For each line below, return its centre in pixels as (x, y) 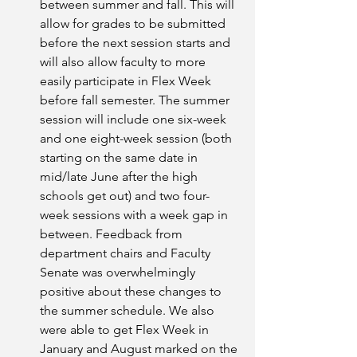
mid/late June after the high (120, 177)
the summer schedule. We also (129, 310)
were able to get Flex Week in (126, 330)
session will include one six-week (135, 119)
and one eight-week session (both (137, 138)
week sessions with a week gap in (135, 215)
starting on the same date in (120, 157)
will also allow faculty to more (124, 62)
